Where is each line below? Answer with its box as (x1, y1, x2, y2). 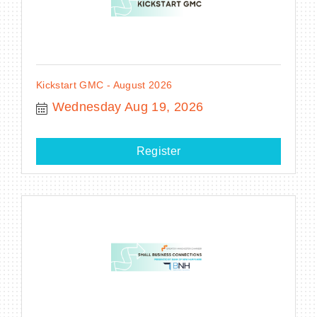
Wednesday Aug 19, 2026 (52, 99, 204, 114)
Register (136, 144, 181, 157)
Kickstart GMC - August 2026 (36, 79, 173, 91)
